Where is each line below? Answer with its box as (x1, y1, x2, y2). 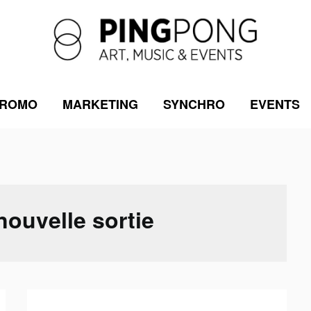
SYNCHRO (162, 94, 225, 113)
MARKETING (62, 94, 138, 113)
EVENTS (249, 94, 300, 113)
